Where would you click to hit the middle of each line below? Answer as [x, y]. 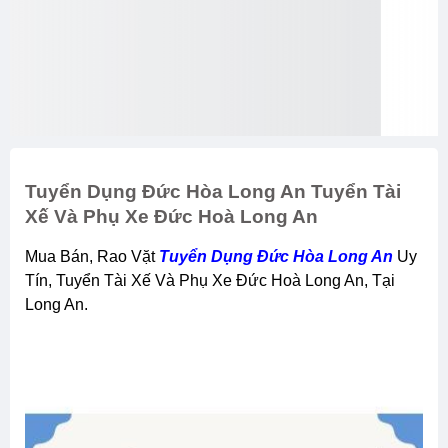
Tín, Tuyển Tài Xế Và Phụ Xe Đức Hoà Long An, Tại [210, 280]
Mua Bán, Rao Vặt [98, 256]
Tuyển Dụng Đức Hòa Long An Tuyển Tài [213, 191]
